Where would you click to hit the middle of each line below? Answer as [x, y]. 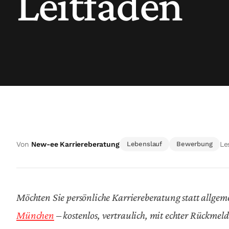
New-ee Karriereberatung [75, 144]
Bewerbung [194, 144]
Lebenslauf [144, 144]
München [35, 215]
